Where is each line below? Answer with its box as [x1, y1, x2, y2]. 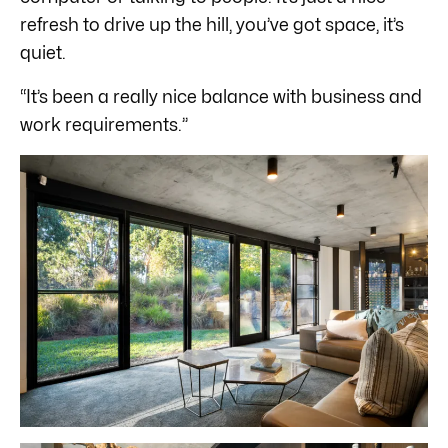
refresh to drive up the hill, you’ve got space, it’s [20, 13, 404, 35]
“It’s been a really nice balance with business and [20, 85, 422, 107]
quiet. [20, 41, 66, 63]
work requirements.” [20, 113, 188, 135]
